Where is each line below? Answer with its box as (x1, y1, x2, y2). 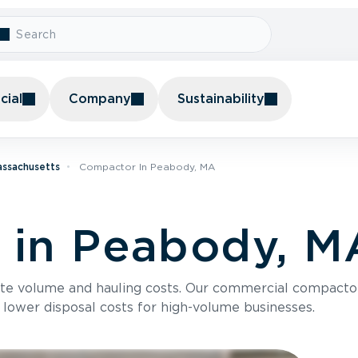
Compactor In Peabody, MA (79, 161, 215, 173)
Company (69, 91, 131, 106)
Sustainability (177, 91, 265, 106)
